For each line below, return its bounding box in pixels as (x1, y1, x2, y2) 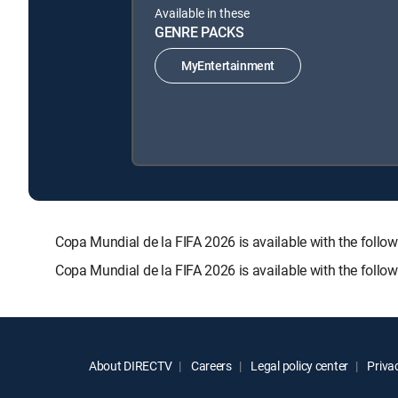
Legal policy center (248, 356, 349, 374)
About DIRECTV (89, 356, 172, 374)
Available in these (155, 4, 250, 21)
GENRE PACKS (155, 21, 244, 42)
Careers (188, 356, 232, 374)
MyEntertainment (181, 57, 275, 75)
